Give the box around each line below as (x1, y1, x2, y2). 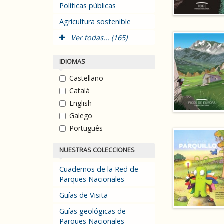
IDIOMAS (59, 57, 85, 66)
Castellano (69, 73, 103, 83)
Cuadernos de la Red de (59, 164, 138, 174)
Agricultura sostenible (59, 17, 131, 26)
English (69, 98, 92, 108)
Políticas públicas (59, 1, 116, 10)
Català (69, 86, 90, 95)
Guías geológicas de (59, 206, 126, 216)
